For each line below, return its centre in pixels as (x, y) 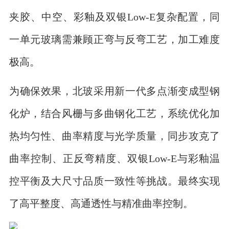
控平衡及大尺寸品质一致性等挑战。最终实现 (114, 181)
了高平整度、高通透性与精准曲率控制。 (101, 203)
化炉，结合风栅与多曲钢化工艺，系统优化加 (114, 113)
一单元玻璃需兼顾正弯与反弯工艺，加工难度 (114, 39)
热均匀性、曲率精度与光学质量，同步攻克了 (114, 136)
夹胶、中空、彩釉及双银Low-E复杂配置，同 (114, 16)
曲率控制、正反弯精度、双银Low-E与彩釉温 (114, 158)
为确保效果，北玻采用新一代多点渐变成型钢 (114, 91)
